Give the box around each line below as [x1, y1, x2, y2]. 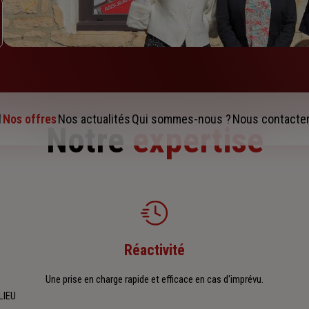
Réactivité [124, 241, 185, 259]
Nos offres [3, 112, 57, 127]
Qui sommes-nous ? [132, 112, 231, 127]
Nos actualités [58, 112, 130, 127]
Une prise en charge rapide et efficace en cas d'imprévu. [46, 273, 263, 286]
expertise [132, 121, 263, 161]
